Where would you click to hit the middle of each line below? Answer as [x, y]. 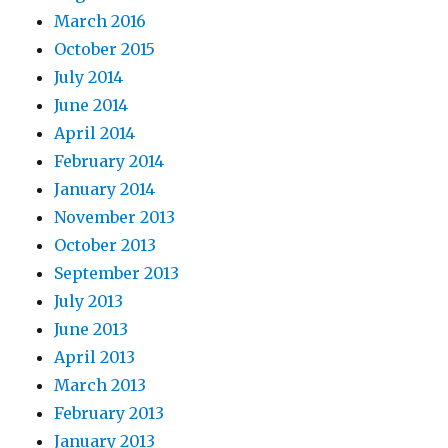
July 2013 [89, 301]
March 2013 [100, 385]
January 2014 [105, 189]
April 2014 [95, 133]
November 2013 [115, 217]
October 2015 [105, 49]
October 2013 [105, 245]
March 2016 [100, 21]
